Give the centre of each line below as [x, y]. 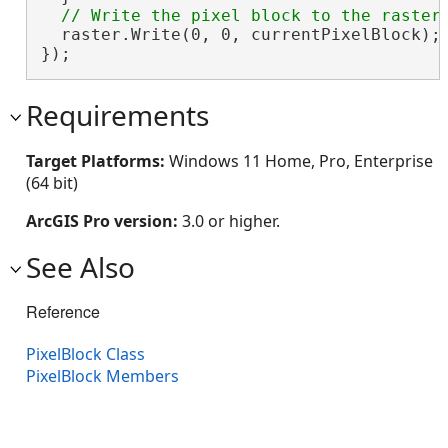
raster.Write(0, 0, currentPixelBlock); [240, 35]
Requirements [117, 115]
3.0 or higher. [231, 221]
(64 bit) [52, 183]
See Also [80, 267]
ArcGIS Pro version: [104, 221]
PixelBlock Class [85, 354]
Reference [63, 312]
